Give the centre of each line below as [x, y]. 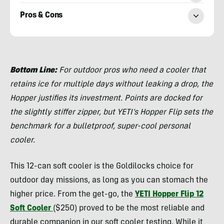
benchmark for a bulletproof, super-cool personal [100, 126]
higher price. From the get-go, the [72, 194]
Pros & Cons [41, 16]
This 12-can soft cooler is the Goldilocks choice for [102, 166]
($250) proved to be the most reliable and [129, 208]
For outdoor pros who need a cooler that [132, 70]
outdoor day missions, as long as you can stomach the [109, 180]
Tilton [21, 60]
